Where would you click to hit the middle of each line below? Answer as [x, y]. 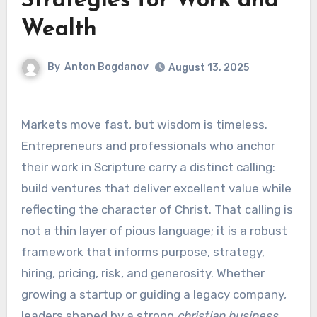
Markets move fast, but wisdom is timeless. [144, 124]
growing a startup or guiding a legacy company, [154, 294]
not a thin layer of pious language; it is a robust [154, 230]
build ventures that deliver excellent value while [156, 188]
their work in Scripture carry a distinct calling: [148, 167]
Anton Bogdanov [106, 67]
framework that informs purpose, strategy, [143, 252]
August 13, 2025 [208, 68]
